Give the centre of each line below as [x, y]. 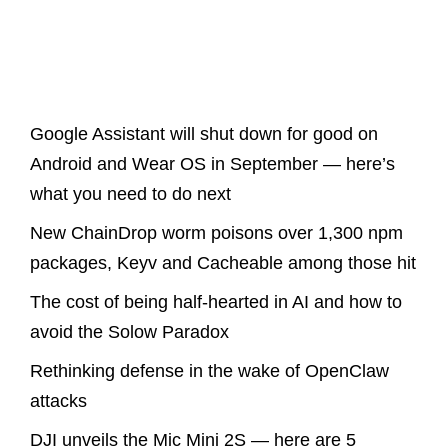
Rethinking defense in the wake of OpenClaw [209, 371]
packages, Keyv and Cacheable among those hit [223, 263]
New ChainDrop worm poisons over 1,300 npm [216, 233]
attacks [58, 401]
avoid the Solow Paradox [129, 332]
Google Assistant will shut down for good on [204, 134]
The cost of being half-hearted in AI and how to [216, 302]
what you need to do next [130, 194]
